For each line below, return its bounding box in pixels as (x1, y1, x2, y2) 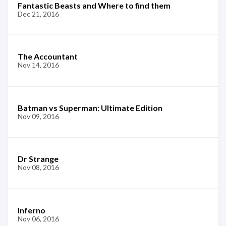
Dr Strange (18, 154, 59, 163)
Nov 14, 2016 (18, 61, 59, 69)
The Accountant (18, 51, 78, 61)
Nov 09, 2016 (18, 111, 59, 121)
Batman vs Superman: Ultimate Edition (18, 102, 162, 112)
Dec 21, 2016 (18, 9, 59, 18)
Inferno (18, 205, 45, 215)
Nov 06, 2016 (18, 214, 59, 223)
